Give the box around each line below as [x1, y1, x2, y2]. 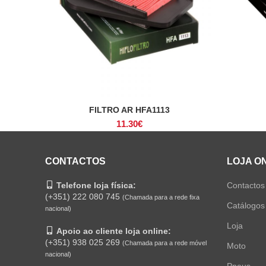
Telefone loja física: [56, 180, 136, 190]
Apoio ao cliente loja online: [56, 226, 171, 236]
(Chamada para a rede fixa [122, 194, 199, 201]
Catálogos [226, 201, 265, 210]
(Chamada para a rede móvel [122, 239, 207, 246]
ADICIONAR [107, 106, 151, 115]
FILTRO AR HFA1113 [88, 105, 170, 115]
